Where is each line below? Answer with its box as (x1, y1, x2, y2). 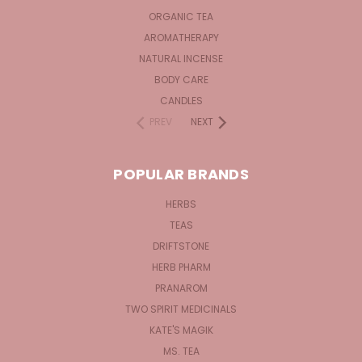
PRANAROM (154, 280, 208, 295)
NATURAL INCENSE (139, 51, 223, 65)
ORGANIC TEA (149, 9, 213, 23)
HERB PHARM (151, 259, 211, 274)
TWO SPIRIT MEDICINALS (125, 301, 237, 316)
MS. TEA (162, 343, 200, 358)
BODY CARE (154, 72, 208, 86)
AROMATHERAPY (143, 30, 219, 44)
